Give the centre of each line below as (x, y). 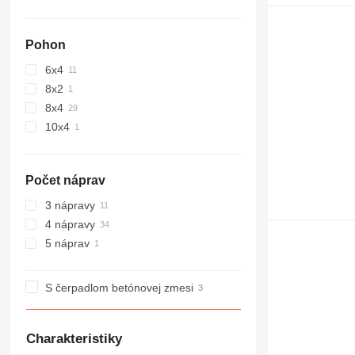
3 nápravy (70, 206)
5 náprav (67, 244)
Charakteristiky (74, 339)
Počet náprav (65, 181)
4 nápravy (70, 225)
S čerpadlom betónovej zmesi (119, 287)
